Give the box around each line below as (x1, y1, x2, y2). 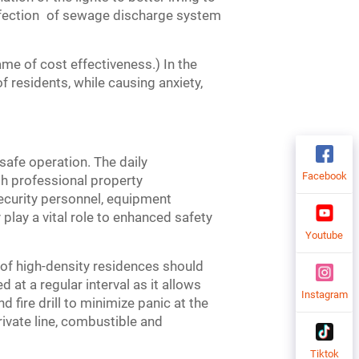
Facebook (301, 170, 347, 183)
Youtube (305, 229, 343, 242)
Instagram (301, 288, 348, 301)
